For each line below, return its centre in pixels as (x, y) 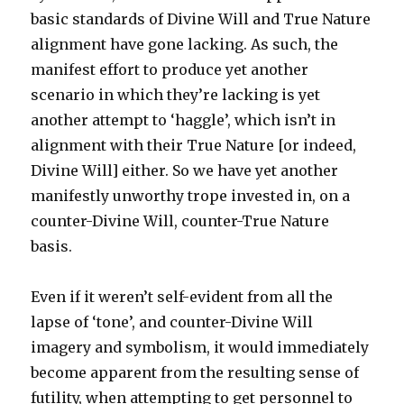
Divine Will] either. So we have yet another (185, 170)
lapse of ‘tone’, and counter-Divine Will (172, 322)
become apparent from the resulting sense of (195, 372)
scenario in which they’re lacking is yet (176, 95)
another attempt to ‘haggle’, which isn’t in (184, 120)
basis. (52, 246)
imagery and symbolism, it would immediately (200, 347)
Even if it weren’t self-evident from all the (182, 297)
